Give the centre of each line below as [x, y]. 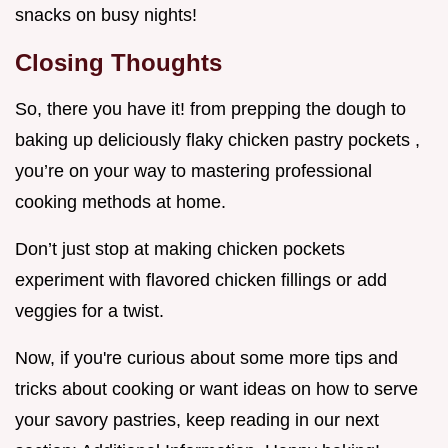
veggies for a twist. [89, 310]
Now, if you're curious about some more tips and [206, 357]
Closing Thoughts [118, 62]
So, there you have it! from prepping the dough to [210, 108]
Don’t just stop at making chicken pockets [180, 248]
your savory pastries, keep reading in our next [197, 419]
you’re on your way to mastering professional [193, 170]
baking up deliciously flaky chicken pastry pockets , [217, 139]
